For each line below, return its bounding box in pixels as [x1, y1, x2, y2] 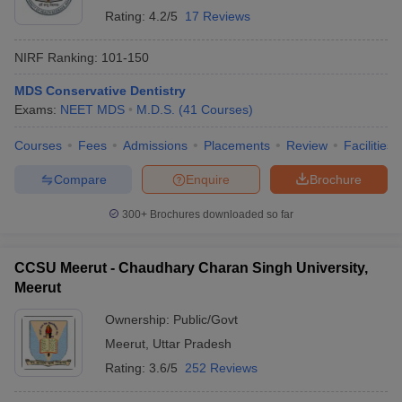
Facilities [344, 138, 393, 153]
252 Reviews [185, 361, 258, 375]
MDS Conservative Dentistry [14, 83, 186, 98]
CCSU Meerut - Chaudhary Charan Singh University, [14, 260, 368, 275]
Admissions [123, 138, 188, 153]
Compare [53, 171, 107, 187]
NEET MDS [60, 102, 125, 117]
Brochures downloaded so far [147, 208, 293, 221]
